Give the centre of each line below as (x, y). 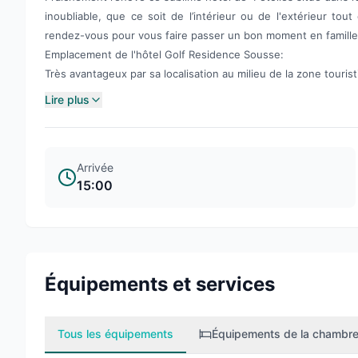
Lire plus (67, 99)
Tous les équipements (115, 334)
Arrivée (95, 167)
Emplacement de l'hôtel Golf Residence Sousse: (164, 54)
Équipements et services (160, 284)
